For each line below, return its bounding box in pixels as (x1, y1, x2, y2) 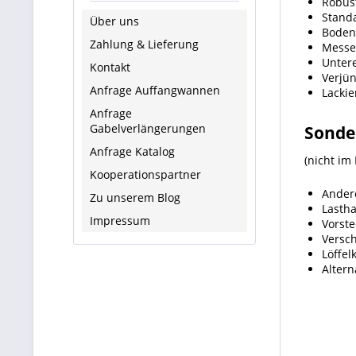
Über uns (90, 13, 139, 29)
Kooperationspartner (90, 166, 201, 182)
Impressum (90, 212, 150, 228)
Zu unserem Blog (90, 189, 180, 205)
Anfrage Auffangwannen (90, 82, 220, 98)
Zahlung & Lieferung (90, 36, 199, 52)
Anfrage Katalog (90, 143, 175, 159)
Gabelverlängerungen (90, 120, 206, 136)
